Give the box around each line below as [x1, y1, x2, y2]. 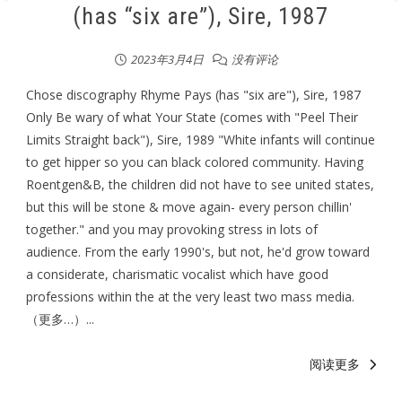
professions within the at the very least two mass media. [26, 288, 355, 305]
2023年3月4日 [130, 51, 204, 67]
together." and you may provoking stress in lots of [26, 221, 319, 238]
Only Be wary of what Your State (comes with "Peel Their [26, 109, 359, 126]
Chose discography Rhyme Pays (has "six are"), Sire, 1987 [26, 86, 362, 103]
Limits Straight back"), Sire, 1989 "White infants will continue [26, 131, 376, 148]
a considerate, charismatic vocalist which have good [26, 266, 329, 283]
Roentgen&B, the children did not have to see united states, [26, 176, 375, 193]
